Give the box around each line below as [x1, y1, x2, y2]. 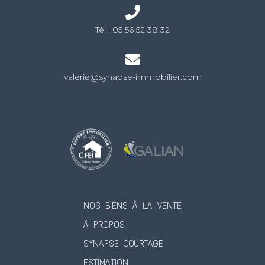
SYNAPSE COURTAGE [83, 238, 163, 250]
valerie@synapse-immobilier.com [63, 72, 202, 83]
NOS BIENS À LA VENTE [83, 201, 182, 212]
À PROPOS [83, 219, 125, 231]
